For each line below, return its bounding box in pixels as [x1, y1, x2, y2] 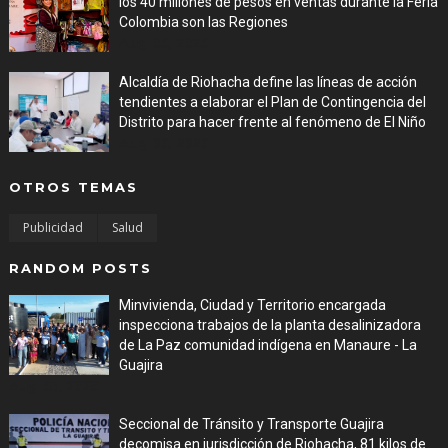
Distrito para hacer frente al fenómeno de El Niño [118, 114, 426, 130]
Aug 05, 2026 [8, 376, 98, 395]
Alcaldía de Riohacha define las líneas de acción [118, 74, 417, 90]
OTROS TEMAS [8, 179, 138, 195]
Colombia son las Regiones [118, 14, 288, 30]
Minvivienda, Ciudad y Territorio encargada [118, 297, 386, 313]
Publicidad [22, 219, 83, 236]
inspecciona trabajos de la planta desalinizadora [118, 317, 421, 333]
